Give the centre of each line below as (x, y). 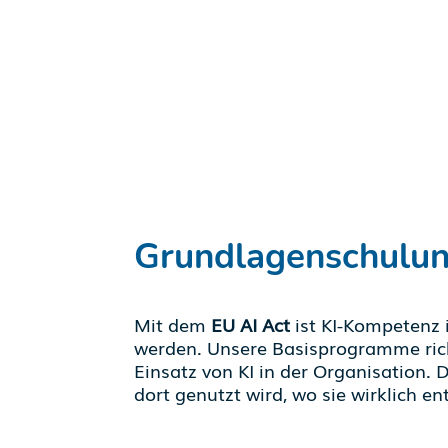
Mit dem (173, 324)
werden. (171, 347)
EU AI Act (251, 324)
